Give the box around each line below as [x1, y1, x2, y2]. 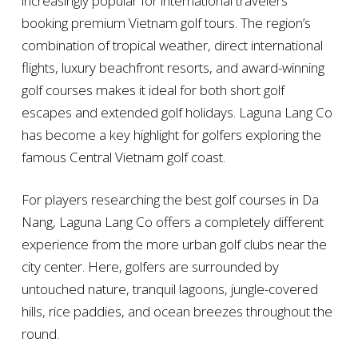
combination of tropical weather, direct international [21, 36, 323, 55]
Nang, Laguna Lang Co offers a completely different [21, 213, 324, 232]
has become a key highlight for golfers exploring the [21, 125, 321, 145]
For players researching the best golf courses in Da [21, 190, 319, 209]
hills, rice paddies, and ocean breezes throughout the [21, 302, 332, 321]
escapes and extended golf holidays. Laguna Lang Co [21, 103, 332, 122]
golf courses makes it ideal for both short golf [21, 81, 284, 100]
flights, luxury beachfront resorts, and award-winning [21, 58, 324, 78]
